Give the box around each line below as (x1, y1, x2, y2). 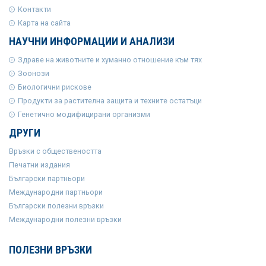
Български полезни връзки (9, 201, 104, 210)
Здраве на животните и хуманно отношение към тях (18, 55, 202, 64)
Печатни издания (9, 160, 70, 169)
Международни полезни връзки (9, 214, 122, 224)
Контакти (18, 4, 51, 14)
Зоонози (18, 68, 49, 78)
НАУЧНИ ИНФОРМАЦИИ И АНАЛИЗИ (9, 34, 175, 47)
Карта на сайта (18, 18, 71, 27)
